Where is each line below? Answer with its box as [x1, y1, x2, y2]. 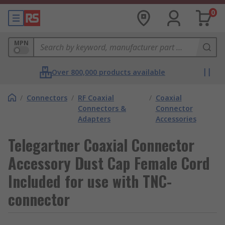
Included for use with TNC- [8, 170, 172, 192]
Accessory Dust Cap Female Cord [8, 152, 210, 174]
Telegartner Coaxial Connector [8, 134, 194, 156]
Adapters [78, 114, 110, 124]
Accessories [155, 114, 196, 124]
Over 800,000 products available [52, 67, 165, 77]
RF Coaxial [78, 93, 114, 102]
